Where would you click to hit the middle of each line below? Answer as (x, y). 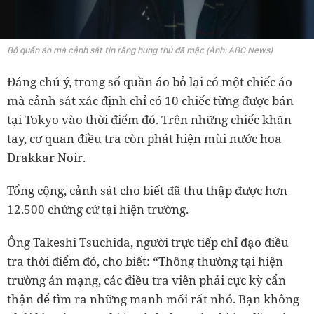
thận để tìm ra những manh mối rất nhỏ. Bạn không (153, 299)
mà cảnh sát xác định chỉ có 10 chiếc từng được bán (150, 101)
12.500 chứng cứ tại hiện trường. (98, 210)
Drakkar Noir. (46, 158)
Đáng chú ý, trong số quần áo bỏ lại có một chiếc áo (150, 82)
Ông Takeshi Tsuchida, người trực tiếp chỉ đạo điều (148, 243)
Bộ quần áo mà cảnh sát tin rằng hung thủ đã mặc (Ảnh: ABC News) (140, 50)
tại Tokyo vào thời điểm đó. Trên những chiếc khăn (149, 120)
